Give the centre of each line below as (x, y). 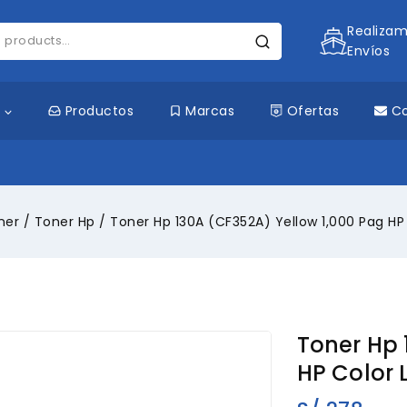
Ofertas (313, 111)
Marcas (210, 111)
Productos (99, 111)
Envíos (369, 51)
